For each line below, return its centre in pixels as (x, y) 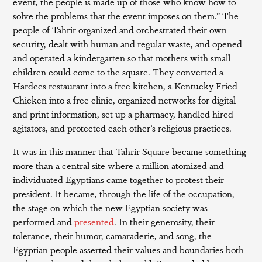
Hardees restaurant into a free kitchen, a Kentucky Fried (125, 86)
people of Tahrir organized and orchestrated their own (120, 30)
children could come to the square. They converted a (118, 72)
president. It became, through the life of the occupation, (124, 193)
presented (94, 221)
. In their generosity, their (165, 221)
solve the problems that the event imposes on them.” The (126, 15)
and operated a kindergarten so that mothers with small (122, 58)
